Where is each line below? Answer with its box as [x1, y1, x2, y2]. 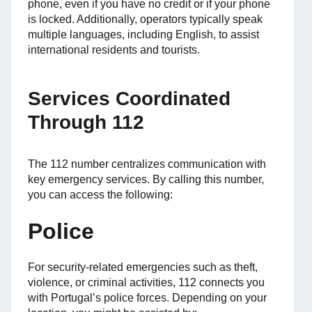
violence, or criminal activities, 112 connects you [28, 276, 265, 289]
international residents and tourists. [28, 44, 200, 56]
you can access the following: [28, 189, 173, 201]
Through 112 [28, 111, 144, 134]
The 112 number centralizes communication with [28, 158, 266, 171]
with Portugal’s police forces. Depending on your [28, 292, 267, 304]
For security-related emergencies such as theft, [28, 261, 258, 274]
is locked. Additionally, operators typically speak [28, 13, 263, 26]
